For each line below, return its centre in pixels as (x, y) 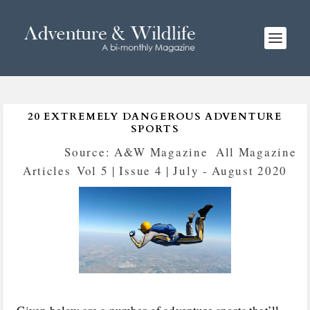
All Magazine (256, 152)
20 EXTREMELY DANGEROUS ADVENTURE (155, 117)
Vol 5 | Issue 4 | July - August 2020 (182, 171)
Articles (47, 171)
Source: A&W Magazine (136, 152)
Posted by (39, 152)
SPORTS (155, 129)
